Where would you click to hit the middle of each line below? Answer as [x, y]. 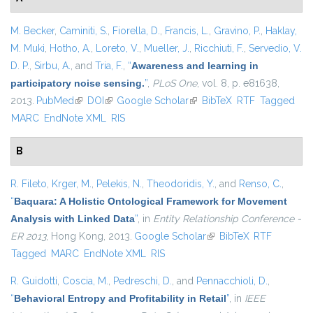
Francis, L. [187, 31]
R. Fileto [29, 184]
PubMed [55, 101]
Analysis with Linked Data [73, 219]
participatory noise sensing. [78, 83]
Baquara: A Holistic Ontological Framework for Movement [151, 202]
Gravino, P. [237, 31]
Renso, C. [260, 184]
